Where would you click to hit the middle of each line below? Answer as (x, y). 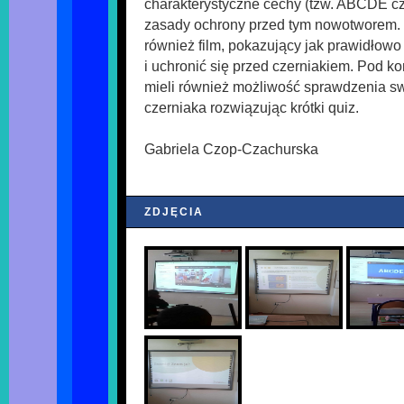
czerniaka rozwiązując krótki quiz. (252, 108)
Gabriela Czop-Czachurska (231, 149)
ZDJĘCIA (174, 211)
